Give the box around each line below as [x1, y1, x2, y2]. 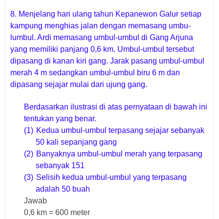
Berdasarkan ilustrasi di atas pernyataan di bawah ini [24, 103, 208, 111]
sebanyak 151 [36, 161, 85, 170]
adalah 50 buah [36, 185, 90, 194]
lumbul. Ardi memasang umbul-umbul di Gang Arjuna [10, 33, 193, 42]
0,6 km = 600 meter [24, 208, 90, 217]
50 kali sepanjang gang [36, 138, 117, 147]
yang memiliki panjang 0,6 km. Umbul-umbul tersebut [10, 45, 194, 54]
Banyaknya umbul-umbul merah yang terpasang [36, 150, 203, 158]
